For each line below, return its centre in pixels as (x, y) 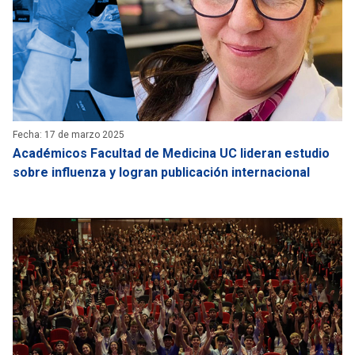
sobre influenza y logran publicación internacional (161, 172)
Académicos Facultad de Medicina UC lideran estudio (171, 153)
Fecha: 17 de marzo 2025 (69, 134)
